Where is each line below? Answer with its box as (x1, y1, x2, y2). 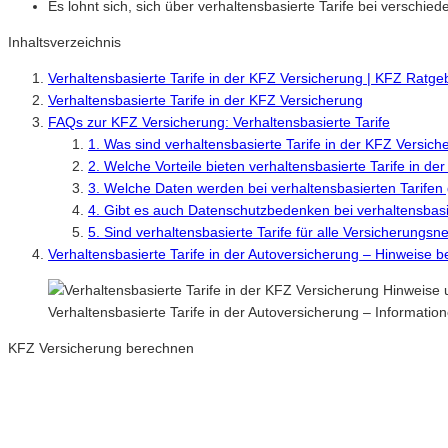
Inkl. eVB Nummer (8, 411, 123, 428)
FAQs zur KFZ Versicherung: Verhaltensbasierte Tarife (48, 113, 390, 130)
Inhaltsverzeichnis (8, 33, 121, 50)
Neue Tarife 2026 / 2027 (8, 375, 161, 392)
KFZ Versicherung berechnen (8, 339, 194, 356)
